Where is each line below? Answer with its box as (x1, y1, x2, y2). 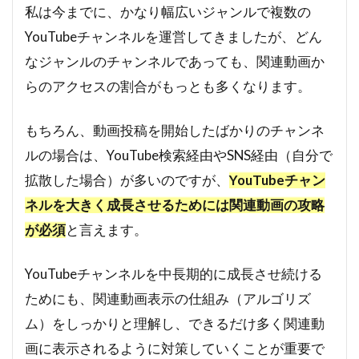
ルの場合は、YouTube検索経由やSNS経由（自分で (25, 146, 333, 163)
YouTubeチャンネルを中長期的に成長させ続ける (25, 264, 322, 282)
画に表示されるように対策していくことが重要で (25, 339, 325, 357)
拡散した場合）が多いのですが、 (25, 171, 229, 188)
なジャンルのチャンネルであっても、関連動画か (25, 52, 325, 70)
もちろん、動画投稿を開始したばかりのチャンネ (25, 121, 325, 139)
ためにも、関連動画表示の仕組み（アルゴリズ (25, 289, 311, 307)
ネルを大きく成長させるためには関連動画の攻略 (25, 196, 325, 213)
